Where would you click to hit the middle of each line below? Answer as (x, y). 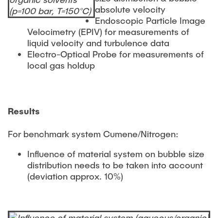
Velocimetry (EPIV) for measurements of (108, 31)
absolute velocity (130, 9)
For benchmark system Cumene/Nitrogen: (93, 134)
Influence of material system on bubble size (116, 154)
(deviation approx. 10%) (75, 176)
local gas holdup (61, 65)
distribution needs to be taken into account (115, 165)
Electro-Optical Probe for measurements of (116, 54)
